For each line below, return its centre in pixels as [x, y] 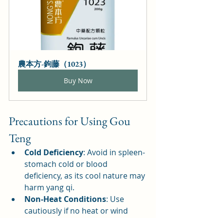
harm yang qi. [49, 188]
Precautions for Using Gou [71, 121]
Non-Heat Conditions [65, 199]
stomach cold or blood [67, 164]
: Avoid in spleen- [114, 153]
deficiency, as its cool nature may [86, 176]
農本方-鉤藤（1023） [54, 64]
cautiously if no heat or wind [77, 211]
